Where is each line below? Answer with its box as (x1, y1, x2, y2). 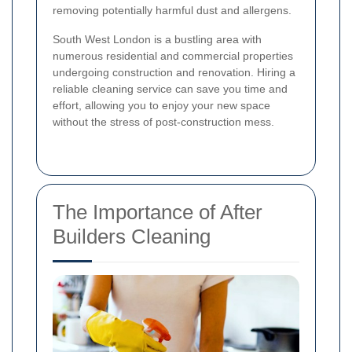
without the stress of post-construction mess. (53, 115, 274, 128)
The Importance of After (53, 200, 262, 224)
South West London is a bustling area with (53, 32, 262, 46)
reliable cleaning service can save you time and (53, 82, 288, 95)
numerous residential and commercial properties (53, 49, 293, 62)
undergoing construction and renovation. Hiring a (53, 65, 295, 79)
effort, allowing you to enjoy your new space (53, 98, 270, 112)
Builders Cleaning (53, 224, 211, 248)
